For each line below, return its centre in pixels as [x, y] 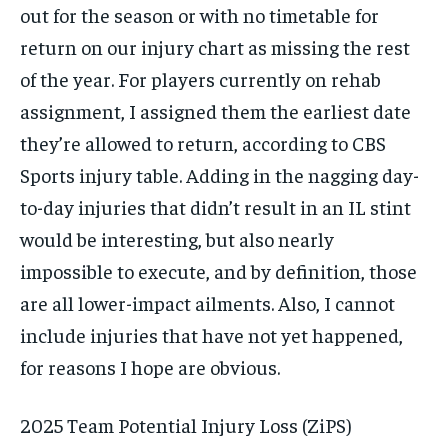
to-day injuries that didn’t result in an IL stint [215, 206]
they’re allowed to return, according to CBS [203, 142]
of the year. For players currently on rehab [200, 78]
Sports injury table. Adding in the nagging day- [219, 174]
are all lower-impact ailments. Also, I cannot [207, 302]
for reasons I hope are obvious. [150, 366]
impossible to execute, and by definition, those [218, 270]
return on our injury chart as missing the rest [215, 46]
